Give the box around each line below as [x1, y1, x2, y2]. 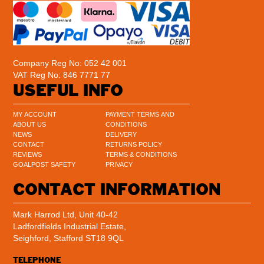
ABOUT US [13, 120, 47, 128]
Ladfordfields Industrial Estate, [13, 221, 127, 231]
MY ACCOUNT [13, 110, 57, 118]
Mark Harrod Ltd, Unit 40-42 [13, 209, 118, 219]
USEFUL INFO [13, 80, 124, 100]
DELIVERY [105, 130, 137, 138]
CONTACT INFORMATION [13, 179, 221, 199]
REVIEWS [13, 150, 42, 158]
